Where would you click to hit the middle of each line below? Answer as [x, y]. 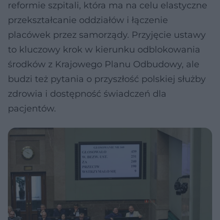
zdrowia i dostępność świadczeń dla [87, 94]
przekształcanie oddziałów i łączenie [88, 20]
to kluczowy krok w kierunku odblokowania [104, 50]
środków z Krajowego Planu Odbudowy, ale [104, 64]
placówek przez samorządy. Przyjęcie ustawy [107, 35]
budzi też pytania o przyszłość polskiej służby [107, 79]
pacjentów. [32, 109]
